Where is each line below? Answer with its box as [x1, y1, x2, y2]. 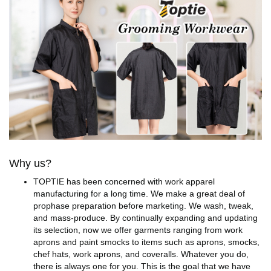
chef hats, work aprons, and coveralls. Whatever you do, [33, 249, 249, 260]
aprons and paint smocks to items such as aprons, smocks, [33, 237, 260, 247]
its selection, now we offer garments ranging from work [33, 225, 243, 235]
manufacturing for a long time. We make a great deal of [33, 189, 245, 199]
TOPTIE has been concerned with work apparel [33, 177, 215, 187]
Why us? [9, 157, 51, 170]
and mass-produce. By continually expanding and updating [33, 213, 258, 223]
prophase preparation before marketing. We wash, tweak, [33, 201, 253, 211]
